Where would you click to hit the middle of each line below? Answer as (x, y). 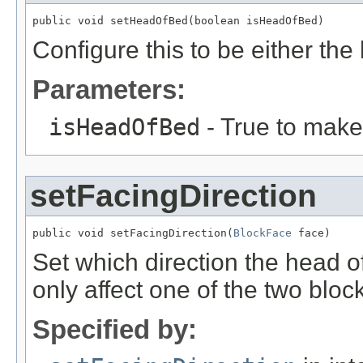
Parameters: (109, 89)
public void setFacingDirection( (133, 233)
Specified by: (115, 329)
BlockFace (263, 233)
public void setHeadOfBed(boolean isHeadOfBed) (178, 20)
